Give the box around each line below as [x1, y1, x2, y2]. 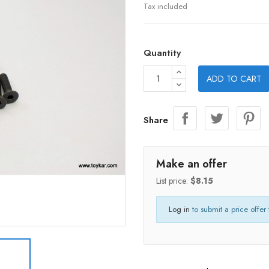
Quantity [144, 46, 181, 59]
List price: [156, 175, 190, 187]
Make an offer [156, 156, 227, 172]
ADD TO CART [207, 73, 261, 85]
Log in [169, 204, 190, 215]
